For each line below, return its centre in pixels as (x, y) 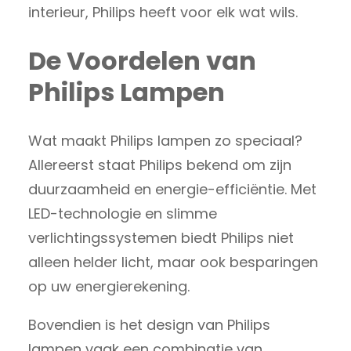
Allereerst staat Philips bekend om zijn (160, 165)
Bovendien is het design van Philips (149, 325)
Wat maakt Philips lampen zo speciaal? (165, 141)
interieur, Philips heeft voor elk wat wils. (163, 13)
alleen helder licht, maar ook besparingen (173, 262)
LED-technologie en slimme (123, 214)
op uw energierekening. (109, 287)
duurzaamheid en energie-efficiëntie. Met (172, 190)
